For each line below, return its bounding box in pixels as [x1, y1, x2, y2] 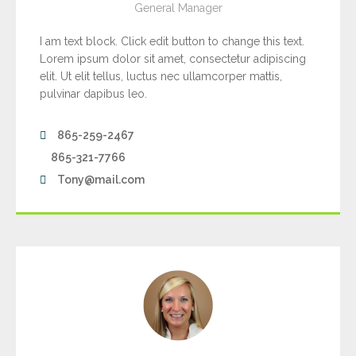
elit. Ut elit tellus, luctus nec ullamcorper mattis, [40, 70, 282, 83]
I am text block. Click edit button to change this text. [40, 35, 304, 48]
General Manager [133, 2, 222, 15]
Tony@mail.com [57, 173, 145, 187]
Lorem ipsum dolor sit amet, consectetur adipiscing [40, 52, 306, 66]
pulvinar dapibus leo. [40, 87, 147, 101]
